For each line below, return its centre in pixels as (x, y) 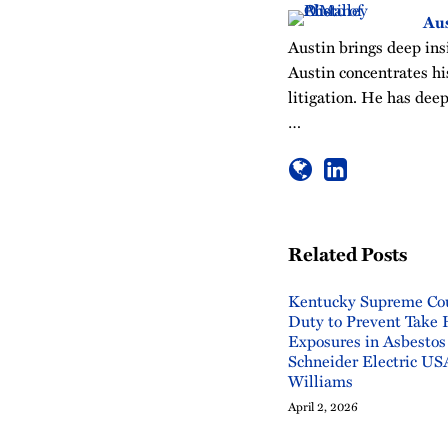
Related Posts (347, 253)
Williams (320, 381)
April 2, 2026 (323, 406)
